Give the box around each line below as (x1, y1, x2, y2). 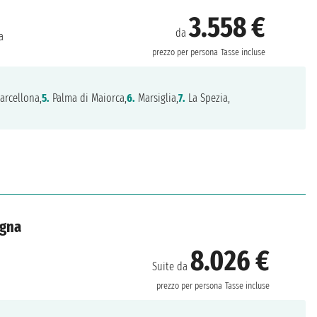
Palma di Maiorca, (50, 91, 127, 105)
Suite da (152, 260, 191, 273)
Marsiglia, (135, 91, 179, 105)
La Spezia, (185, 91, 231, 105)
